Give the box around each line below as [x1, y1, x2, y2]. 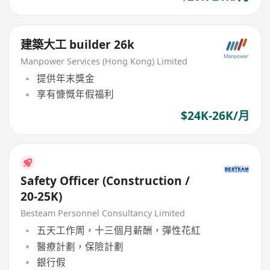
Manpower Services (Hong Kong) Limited [20, 55, 188, 67]
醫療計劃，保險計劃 [36, 239, 124, 253]
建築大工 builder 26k [114, 36, 135, 52]
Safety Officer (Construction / [20, 173, 190, 189]
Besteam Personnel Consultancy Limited [20, 207, 186, 219]
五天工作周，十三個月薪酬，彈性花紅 [36, 224, 201, 237]
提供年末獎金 [36, 72, 95, 86]
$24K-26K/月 [180, 107, 250, 124]
